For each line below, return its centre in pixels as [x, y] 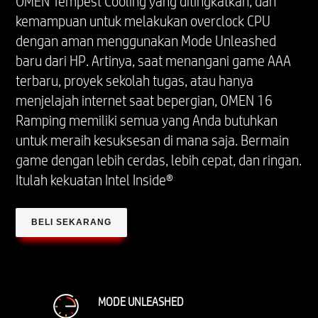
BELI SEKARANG [72, 222]
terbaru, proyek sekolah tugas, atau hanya [135, 81]
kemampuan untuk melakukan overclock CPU [143, 21]
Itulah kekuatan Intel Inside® [95, 180]
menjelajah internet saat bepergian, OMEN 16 [144, 100]
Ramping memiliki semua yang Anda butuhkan [147, 120]
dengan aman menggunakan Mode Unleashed [146, 41]
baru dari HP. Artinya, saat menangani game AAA [154, 61]
